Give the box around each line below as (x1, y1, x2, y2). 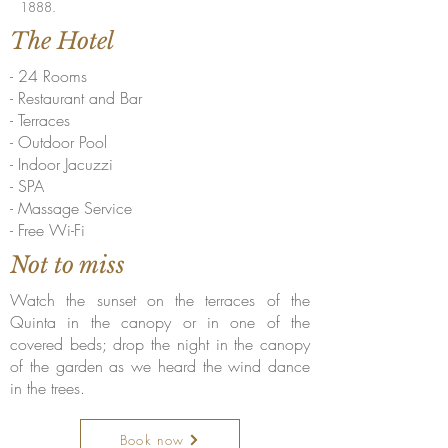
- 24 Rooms (10, 65, 92, 87)
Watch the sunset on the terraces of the (10, 289, 310, 311)
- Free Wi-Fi (10, 219, 85, 241)
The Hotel (10, 27, 114, 55)
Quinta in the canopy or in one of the (10, 311, 310, 333)
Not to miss (10, 251, 125, 279)
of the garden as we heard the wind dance (10, 355, 310, 377)
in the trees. (10, 377, 85, 399)
